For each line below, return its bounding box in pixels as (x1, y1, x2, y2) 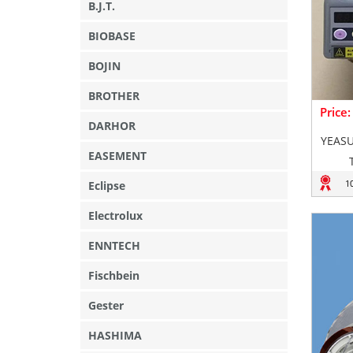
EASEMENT (88, 148, 147, 163)
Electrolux (88, 208, 143, 223)
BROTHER (88, 88, 139, 103)
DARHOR (88, 118, 136, 133)
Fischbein (88, 268, 139, 283)
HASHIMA (88, 328, 142, 343)
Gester (88, 298, 124, 313)
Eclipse (88, 178, 125, 193)
